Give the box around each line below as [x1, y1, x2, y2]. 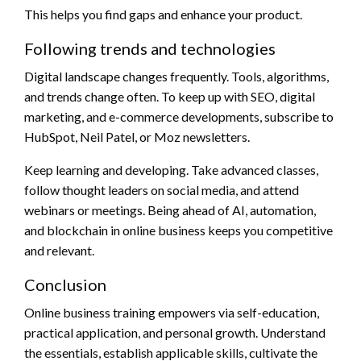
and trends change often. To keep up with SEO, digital [24, 89, 315, 105]
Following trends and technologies [24, 39, 276, 59]
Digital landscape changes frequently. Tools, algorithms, [24, 68, 329, 85]
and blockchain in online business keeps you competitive [24, 222, 333, 239]
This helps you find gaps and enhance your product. [24, 6, 302, 23]
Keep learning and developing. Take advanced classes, [24, 162, 318, 178]
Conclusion [24, 275, 106, 295]
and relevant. [24, 243, 94, 259]
